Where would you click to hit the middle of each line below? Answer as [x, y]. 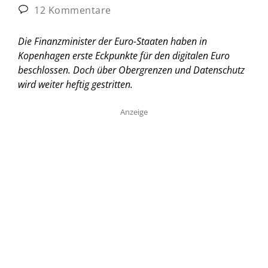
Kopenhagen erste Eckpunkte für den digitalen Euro [124, 55]
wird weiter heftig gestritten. [75, 84]
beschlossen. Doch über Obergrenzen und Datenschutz [131, 70]
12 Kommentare [71, 10]
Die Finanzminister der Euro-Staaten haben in [112, 41]
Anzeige [134, 112]
